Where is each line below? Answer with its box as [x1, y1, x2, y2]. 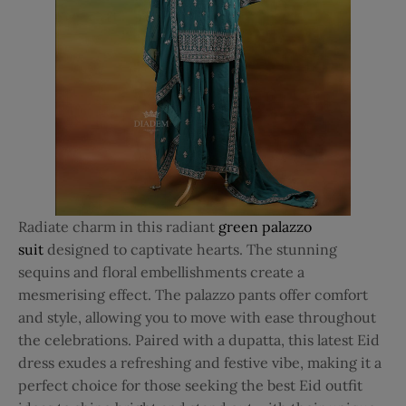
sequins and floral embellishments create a [18, 262, 304, 281]
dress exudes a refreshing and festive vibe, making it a [18, 353, 382, 372]
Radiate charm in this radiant [18, 217, 215, 236]
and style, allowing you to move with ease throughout [18, 307, 376, 326]
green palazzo [218, 217, 312, 236]
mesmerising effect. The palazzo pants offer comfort [18, 285, 368, 304]
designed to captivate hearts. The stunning [47, 239, 337, 258]
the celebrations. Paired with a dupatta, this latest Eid [18, 330, 380, 349]
